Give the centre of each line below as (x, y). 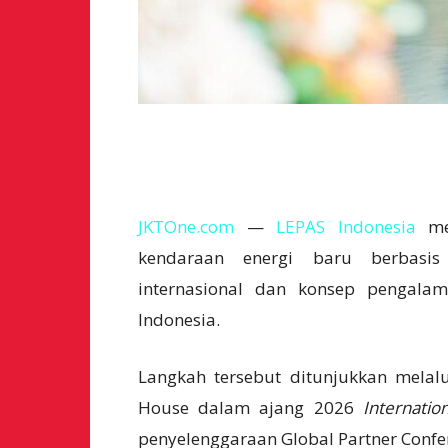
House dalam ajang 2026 (250, 407)
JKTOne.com (186, 226)
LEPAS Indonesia (346, 226)
